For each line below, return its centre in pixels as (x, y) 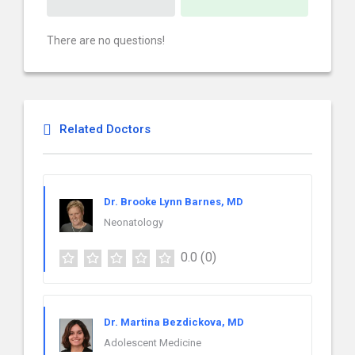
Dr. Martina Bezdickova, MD (174, 322)
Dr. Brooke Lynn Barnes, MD (174, 202)
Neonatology (134, 222)
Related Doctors (105, 129)
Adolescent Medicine (153, 342)
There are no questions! (106, 40)
